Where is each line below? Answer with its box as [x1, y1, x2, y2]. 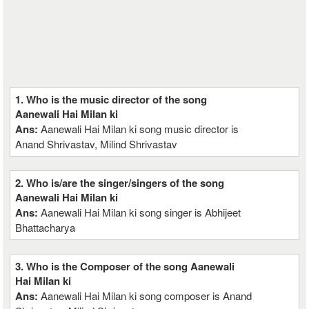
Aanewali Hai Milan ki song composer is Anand [41, 288, 252, 303]
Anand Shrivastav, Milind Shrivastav [15, 137, 178, 151]
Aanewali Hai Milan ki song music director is [41, 121, 239, 136]
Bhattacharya [15, 220, 76, 235]
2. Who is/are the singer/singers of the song [15, 175, 225, 190]
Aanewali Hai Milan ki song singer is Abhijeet [41, 205, 241, 219]
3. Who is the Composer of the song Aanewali [15, 259, 235, 274]
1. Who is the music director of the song [15, 92, 208, 107]
